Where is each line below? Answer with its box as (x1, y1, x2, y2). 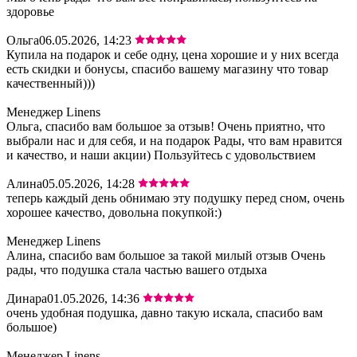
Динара (6, 291, 47, 305)
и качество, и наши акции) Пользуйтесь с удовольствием (6, 147, 316, 162)
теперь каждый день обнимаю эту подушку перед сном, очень (6, 190, 344, 205)
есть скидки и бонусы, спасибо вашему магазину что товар (6, 61, 328, 76)
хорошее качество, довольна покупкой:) (6, 205, 222, 219)
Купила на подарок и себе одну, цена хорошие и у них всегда (6, 47, 339, 61)
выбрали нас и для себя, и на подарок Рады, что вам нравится (6, 133, 342, 147)
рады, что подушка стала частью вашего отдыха (6, 262, 267, 277)
